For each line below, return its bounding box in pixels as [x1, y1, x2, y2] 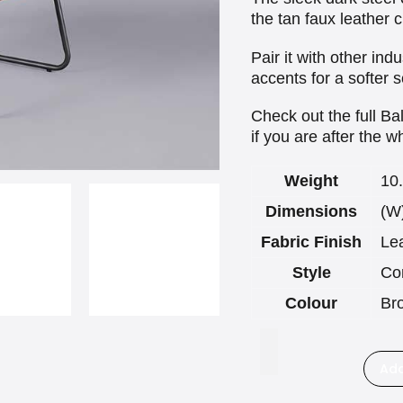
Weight [284, 172, 338, 191]
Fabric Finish [261, 233, 362, 252]
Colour [285, 294, 337, 313]
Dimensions [265, 202, 357, 221]
